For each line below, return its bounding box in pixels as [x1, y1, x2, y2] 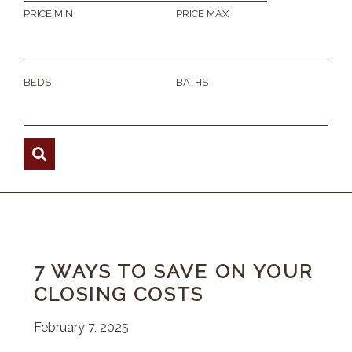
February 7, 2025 [33, 320, 129, 335]
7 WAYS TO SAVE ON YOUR [33, 260, 313, 283]
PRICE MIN [24, 8, 73, 20]
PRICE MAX [176, 8, 229, 20]
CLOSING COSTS [33, 283, 204, 306]
